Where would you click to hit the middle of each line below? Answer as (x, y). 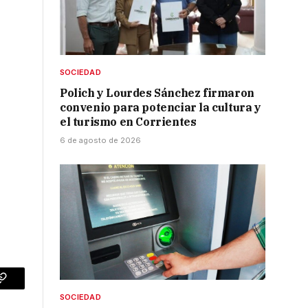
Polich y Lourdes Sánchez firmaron (157, 92)
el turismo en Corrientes (128, 121)
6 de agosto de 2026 (100, 140)
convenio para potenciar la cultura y (161, 107)
